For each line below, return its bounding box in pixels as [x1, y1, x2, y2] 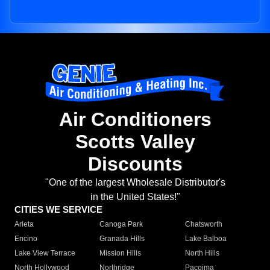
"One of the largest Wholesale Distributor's [45, 177, 225, 188]
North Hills [184, 249, 219, 258]
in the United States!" [90, 192, 180, 202]
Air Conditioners [58, 108, 212, 131]
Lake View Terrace [14, 249, 75, 258]
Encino [14, 234, 37, 243]
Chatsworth [184, 220, 222, 229]
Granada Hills [99, 234, 145, 243]
